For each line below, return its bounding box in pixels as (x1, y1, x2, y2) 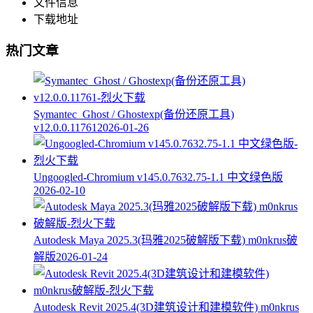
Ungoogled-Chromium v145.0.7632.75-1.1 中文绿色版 (34, 171, 283, 184)
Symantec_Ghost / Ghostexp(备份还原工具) (34, 108, 234, 121)
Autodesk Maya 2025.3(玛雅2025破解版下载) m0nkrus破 (34, 234, 298, 247)
